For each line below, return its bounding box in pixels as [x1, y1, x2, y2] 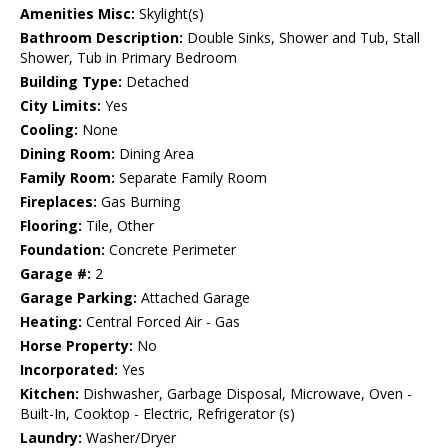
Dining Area [115, 144, 194, 164]
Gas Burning [97, 192, 180, 212]
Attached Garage [137, 288, 250, 308]
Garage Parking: [20, 288, 137, 308]
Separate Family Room [115, 168, 267, 188]
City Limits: [20, 96, 101, 116]
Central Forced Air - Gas [82, 312, 240, 332]
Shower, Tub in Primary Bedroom [20, 48, 237, 68]
